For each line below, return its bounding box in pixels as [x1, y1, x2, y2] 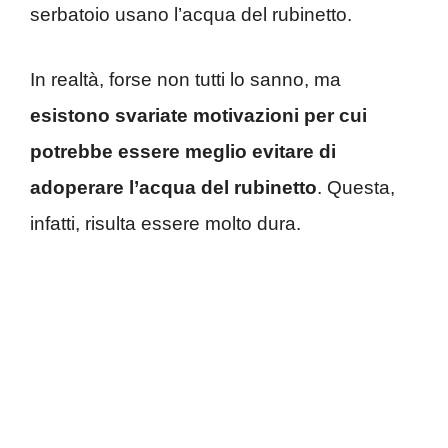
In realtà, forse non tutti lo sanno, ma [30, 68, 341, 90]
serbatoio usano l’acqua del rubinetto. [30, 4, 352, 26]
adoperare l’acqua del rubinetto [30, 176, 317, 198]
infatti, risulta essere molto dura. [30, 212, 301, 234]
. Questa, [317, 176, 395, 198]
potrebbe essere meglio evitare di [30, 140, 336, 162]
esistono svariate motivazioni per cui [30, 104, 367, 126]
